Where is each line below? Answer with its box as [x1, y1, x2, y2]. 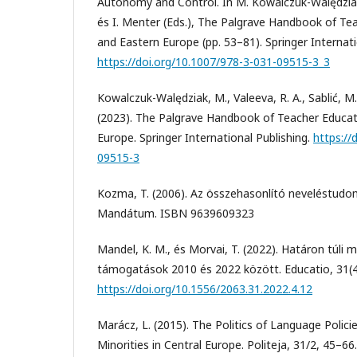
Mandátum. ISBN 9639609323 [97, 205, 254, 221]
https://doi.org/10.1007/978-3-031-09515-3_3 [97, 53, 330, 69]
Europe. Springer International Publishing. [97, 129, 313, 145]
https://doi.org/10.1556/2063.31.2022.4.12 [97, 280, 312, 296]
